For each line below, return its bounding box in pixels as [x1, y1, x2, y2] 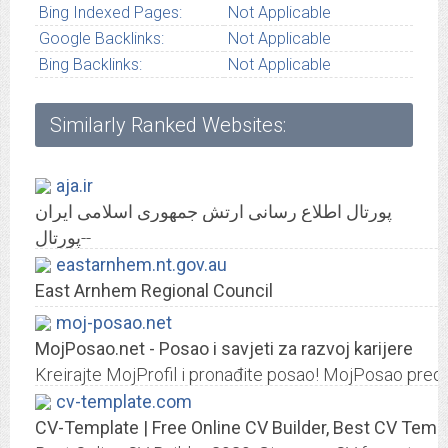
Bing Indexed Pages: [38, 3, 182, 23]
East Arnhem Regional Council [35, 280, 273, 302]
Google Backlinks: [38, 29, 164, 49]
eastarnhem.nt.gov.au [56, 254, 227, 276]
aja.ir [56, 175, 93, 197]
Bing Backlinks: [38, 55, 142, 75]
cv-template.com [56, 391, 192, 413]
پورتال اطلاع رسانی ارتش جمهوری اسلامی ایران [35, 201, 392, 223]
